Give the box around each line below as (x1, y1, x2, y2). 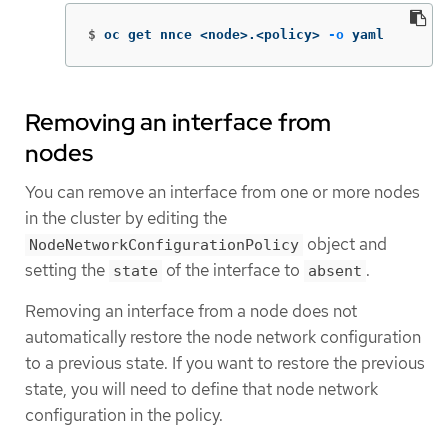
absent (308, 261, 362, 280)
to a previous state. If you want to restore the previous (25, 351, 425, 374)
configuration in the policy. (25, 403, 223, 426)
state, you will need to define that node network (25, 377, 378, 400)
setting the (25, 258, 109, 281)
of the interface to (162, 258, 304, 281)
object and (303, 232, 387, 255)
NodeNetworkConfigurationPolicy (29, 235, 299, 254)
